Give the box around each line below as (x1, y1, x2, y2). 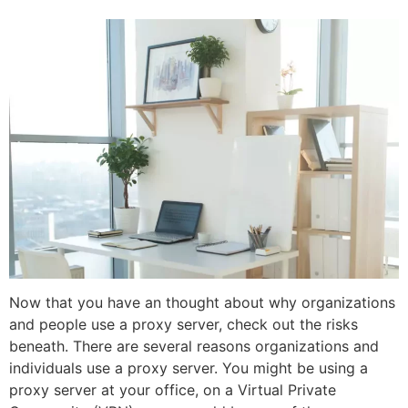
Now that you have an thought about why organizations (9, 293, 395, 312)
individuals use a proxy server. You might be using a (9, 359, 368, 378)
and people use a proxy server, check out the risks (9, 315, 358, 334)
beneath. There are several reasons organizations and (9, 337, 379, 356)
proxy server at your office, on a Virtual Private (9, 381, 336, 400)
